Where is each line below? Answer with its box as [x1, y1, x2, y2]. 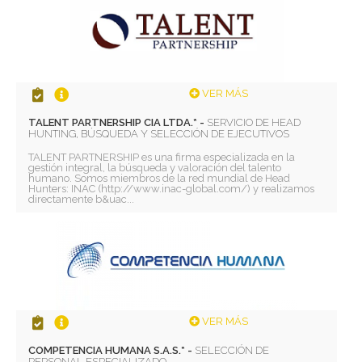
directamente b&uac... [28, 193, 135, 206]
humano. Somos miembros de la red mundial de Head [28, 172, 291, 185]
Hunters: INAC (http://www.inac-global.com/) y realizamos [28, 183, 315, 196]
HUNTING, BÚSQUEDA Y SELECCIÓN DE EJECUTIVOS [28, 128, 290, 141]
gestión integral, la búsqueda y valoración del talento [28, 162, 282, 175]
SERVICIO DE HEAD [207, 116, 301, 129]
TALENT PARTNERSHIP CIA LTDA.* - [28, 116, 208, 129]
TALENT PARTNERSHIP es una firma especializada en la [28, 151, 296, 164]
